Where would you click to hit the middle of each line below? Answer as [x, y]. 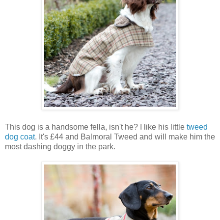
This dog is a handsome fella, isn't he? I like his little [96, 127]
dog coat [20, 137]
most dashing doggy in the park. [60, 146]
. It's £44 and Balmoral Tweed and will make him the [125, 137]
